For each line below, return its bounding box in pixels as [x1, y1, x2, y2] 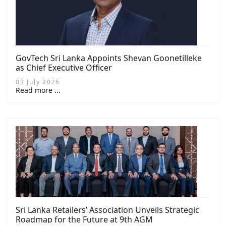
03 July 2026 [16, 78, 60, 87]
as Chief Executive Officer [16, 62, 112, 74]
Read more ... [16, 85, 61, 95]
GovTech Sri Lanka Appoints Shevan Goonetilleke [16, 52, 202, 64]
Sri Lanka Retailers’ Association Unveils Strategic [16, 204, 199, 216]
